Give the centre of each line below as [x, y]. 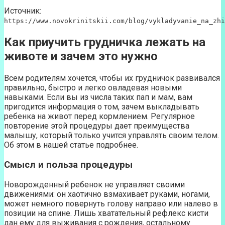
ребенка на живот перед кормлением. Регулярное [99, 117]
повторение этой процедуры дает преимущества [97, 126]
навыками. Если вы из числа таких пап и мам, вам [98, 97]
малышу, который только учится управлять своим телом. [111, 136]
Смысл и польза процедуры [68, 164]
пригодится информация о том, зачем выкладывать [102, 107]
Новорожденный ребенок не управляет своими [94, 184]
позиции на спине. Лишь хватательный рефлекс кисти [106, 213]
